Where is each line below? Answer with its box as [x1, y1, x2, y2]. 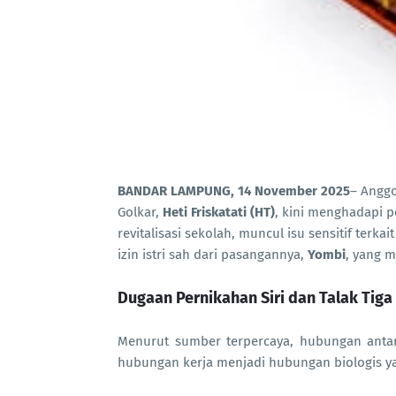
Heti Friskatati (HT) [163, 204, 275, 220]
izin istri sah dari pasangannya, [118, 247, 308, 263]
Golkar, [118, 204, 163, 220]
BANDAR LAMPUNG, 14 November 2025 [118, 183, 350, 199]
